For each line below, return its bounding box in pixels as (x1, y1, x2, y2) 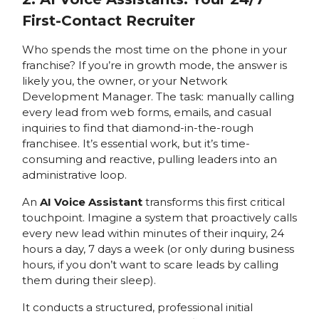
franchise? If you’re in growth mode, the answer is (21, 58, 287, 72)
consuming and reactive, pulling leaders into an (21, 152, 277, 166)
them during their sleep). (21, 273, 156, 287)
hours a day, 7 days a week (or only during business (21, 241, 294, 256)
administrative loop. (21, 167, 127, 182)
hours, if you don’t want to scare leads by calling (21, 257, 278, 271)
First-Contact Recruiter (21, 11, 195, 29)
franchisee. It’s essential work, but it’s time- (21, 136, 250, 150)
